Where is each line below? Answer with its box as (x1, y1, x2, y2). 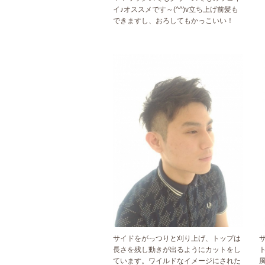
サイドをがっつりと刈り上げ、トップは (113, 234, 241, 243)
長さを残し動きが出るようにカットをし (113, 245, 241, 254)
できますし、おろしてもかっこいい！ (113, 17, 234, 25)
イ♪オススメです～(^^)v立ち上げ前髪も (113, 5, 238, 14)
